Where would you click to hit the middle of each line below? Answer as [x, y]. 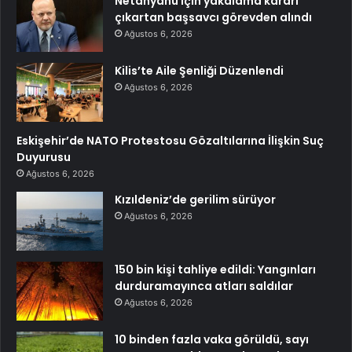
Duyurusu [44, 157]
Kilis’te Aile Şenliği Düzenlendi [199, 70]
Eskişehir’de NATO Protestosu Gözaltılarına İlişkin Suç [170, 140]
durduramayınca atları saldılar [204, 286]
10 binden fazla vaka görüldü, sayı [212, 339]
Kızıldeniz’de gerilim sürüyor [195, 199]
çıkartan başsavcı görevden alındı [213, 17]
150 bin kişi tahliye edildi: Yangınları [215, 269]
